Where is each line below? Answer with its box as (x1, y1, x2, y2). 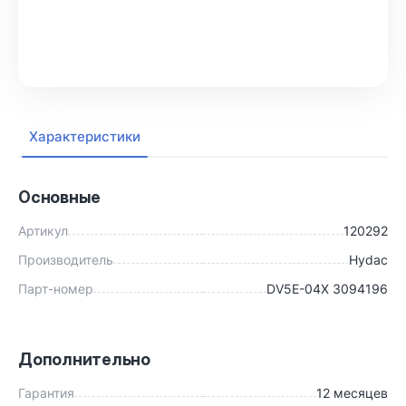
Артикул (18, 223, 68, 238)
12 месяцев (316, 385, 388, 401)
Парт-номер (18, 281, 93, 296)
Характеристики (29, 128, 140, 145)
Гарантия (18, 385, 74, 401)
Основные (18, 188, 101, 207)
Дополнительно (18, 350, 150, 369)
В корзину (166, 38, 240, 56)
